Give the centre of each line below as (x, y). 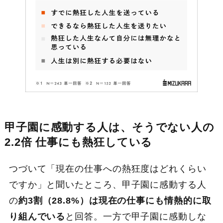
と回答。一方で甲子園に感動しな (136, 217)
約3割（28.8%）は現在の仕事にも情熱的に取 (115, 201)
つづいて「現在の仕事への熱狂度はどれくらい (108, 169)
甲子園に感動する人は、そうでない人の (110, 127)
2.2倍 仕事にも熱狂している (78, 142)
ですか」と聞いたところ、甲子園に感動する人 (108, 185)
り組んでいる (37, 217)
